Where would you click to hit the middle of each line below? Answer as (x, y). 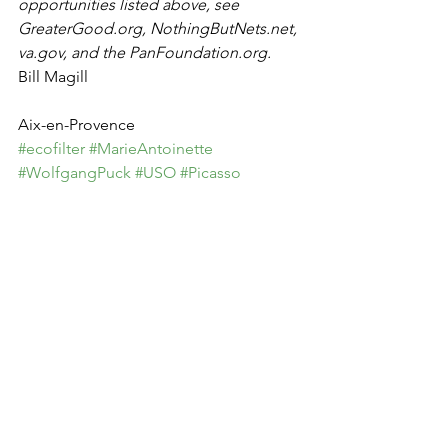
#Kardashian (61, 196)
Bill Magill (53, 76)
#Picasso (210, 172)
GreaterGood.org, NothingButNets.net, (159, 28)
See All (298, 356)
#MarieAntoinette (151, 148)
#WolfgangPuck (74, 172)
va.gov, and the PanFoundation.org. (144, 52)
